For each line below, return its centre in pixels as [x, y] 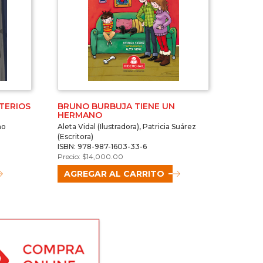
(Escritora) [76, 137]
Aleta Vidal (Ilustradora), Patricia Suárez [127, 127]
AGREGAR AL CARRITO [114, 174]
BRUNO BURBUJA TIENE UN [117, 107]
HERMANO [80, 115]
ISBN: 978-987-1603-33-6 [102, 147]
